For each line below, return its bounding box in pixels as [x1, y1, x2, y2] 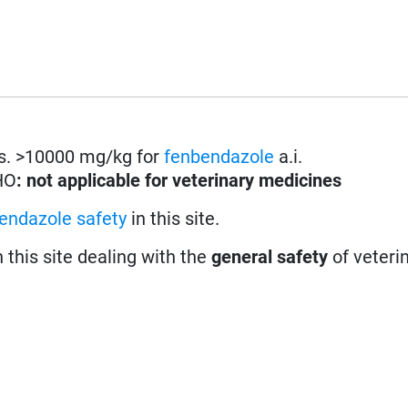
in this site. [127, 207, 220, 229]
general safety [211, 245, 329, 268]
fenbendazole [164, 145, 275, 168]
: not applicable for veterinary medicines [16, 168, 342, 191]
